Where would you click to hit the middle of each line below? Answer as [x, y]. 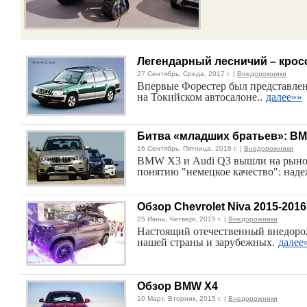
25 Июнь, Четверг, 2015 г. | [183, 219]
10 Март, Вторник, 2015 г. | [183, 298]
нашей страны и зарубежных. [206, 242]
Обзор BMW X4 [177, 286]
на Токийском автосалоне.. [200, 97]
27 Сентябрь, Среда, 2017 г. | [187, 74]
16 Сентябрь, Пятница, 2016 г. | [191, 148]
